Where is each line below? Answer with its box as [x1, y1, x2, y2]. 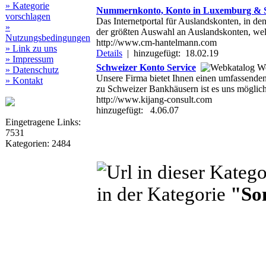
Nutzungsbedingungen [5, 33, 90, 43]
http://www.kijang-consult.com [96, 94, 212, 104]
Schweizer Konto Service [96, 62, 196, 72]
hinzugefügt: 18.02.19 [134, 47, 218, 58]
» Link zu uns [5, 43, 57, 53]
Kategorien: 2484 [5, 138, 71, 148]
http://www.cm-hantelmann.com [96, 37, 217, 47]
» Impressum [5, 54, 53, 64]
